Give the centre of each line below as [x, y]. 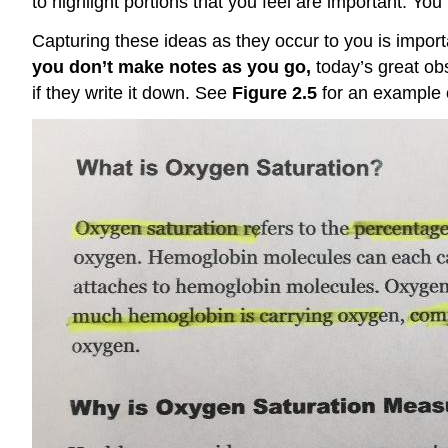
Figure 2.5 [274, 93]
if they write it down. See [132, 93]
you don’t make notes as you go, [174, 67]
